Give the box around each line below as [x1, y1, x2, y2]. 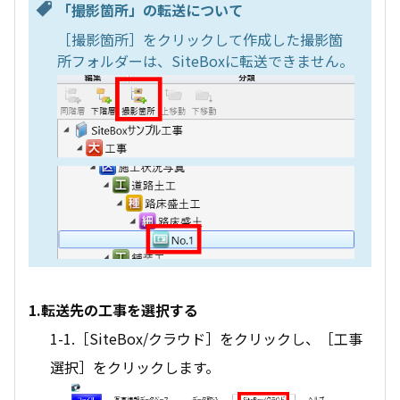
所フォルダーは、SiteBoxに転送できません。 [57, 49, 354, 71]
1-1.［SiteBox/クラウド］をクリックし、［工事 [50, 327, 362, 349]
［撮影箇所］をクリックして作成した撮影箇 [57, 28, 343, 50]
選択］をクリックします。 [50, 355, 220, 378]
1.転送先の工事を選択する [29, 298, 198, 321]
